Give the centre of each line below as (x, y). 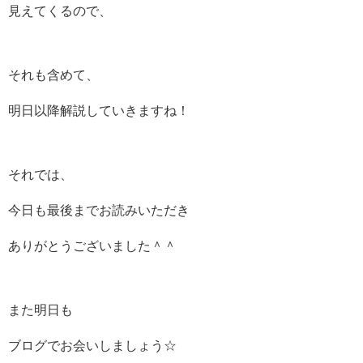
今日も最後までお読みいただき (99, 211)
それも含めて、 (53, 75)
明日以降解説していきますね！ (99, 111)
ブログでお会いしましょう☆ (92, 346)
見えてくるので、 (60, 11)
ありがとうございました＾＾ (92, 246)
